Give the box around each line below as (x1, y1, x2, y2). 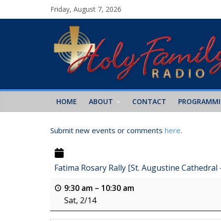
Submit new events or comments (50, 125, 165, 135)
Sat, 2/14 (64, 195, 96, 206)
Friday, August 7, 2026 (50, 4, 121, 14)
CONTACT (132, 96, 166, 106)
